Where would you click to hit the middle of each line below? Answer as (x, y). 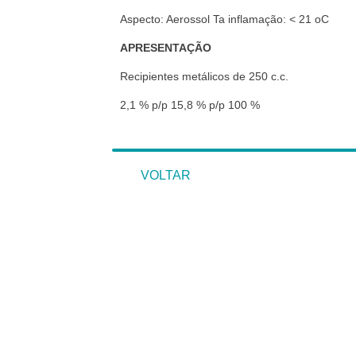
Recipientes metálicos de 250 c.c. (204, 76)
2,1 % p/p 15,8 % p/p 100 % (190, 105)
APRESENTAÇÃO (166, 48)
